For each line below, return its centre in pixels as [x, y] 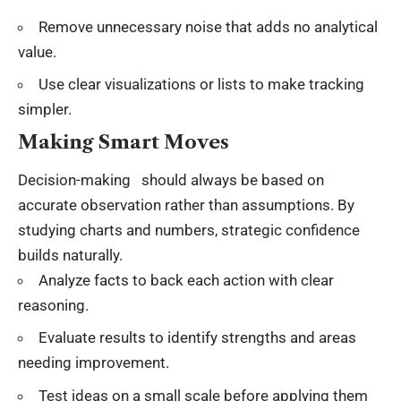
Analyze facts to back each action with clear [186, 280]
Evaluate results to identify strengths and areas [197, 338]
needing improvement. [94, 363]
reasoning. [53, 305]
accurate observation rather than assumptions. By [186, 205]
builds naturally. [70, 255]
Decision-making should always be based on [171, 179]
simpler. [45, 109]
